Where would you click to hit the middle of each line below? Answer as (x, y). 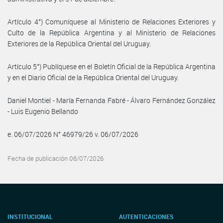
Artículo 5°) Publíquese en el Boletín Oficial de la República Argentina (111, 66)
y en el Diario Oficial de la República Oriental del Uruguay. (93, 77)
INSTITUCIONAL (30, 217)
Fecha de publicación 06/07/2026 (56, 158)
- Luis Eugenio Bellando (43, 111)
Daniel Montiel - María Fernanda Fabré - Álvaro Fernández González (111, 100)
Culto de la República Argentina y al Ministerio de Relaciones (111, 32)
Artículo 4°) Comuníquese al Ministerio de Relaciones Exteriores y (111, 21)
